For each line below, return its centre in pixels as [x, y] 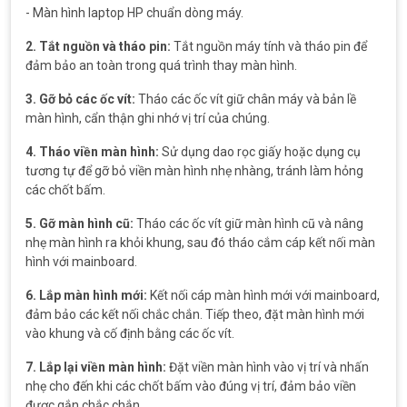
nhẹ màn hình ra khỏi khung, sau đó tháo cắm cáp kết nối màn [200, 243]
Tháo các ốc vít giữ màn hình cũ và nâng [248, 223]
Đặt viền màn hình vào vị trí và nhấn [268, 367]
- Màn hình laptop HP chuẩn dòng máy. [134, 13]
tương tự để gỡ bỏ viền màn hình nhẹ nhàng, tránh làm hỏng [194, 171]
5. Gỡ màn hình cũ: [79, 223]
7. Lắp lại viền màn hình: [96, 367]
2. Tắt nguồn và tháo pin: [98, 46]
